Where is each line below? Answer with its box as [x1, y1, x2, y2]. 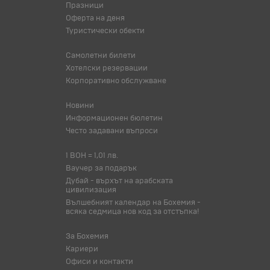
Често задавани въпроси [66, 126, 158, 136]
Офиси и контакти [66, 257, 133, 266]
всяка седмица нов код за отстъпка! [66, 207, 199, 216]
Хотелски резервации [66, 63, 148, 73]
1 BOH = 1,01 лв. [66, 151, 118, 160]
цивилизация [66, 185, 116, 195]
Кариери [66, 244, 98, 254]
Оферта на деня [66, 13, 125, 23]
